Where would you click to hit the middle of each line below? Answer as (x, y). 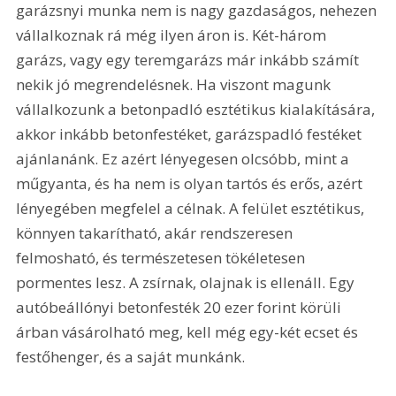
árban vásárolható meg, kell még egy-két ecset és (189, 332)
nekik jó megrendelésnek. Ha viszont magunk (175, 85)
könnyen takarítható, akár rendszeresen (156, 233)
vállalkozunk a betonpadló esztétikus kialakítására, (198, 110)
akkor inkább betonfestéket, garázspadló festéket (191, 134)
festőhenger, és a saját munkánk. (131, 357)
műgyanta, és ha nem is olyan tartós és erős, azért (191, 184)
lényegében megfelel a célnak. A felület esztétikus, (192, 209)
